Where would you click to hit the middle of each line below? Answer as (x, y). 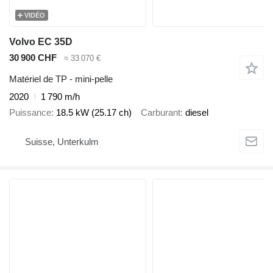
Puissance (30, 113)
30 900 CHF (33, 58)
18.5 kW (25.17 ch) (94, 113)
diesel (197, 113)
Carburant (161, 113)
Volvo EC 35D (41, 42)
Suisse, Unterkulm (62, 142)
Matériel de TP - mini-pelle (61, 79)
